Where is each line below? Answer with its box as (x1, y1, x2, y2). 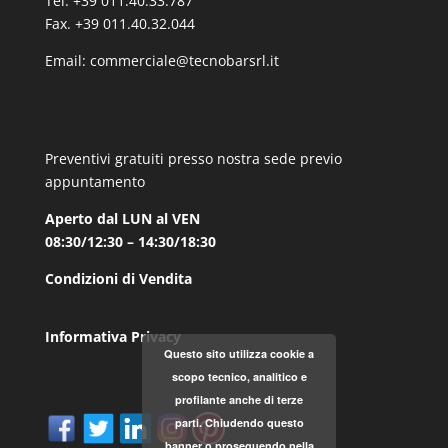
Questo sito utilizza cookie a (164, 346, 314, 361)
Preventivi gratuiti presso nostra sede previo (44, 149, 342, 169)
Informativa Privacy (44, 326, 181, 346)
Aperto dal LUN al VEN (44, 209, 200, 229)
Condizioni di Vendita (44, 269, 192, 289)
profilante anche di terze (175, 392, 303, 407)
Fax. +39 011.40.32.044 (44, 14, 195, 34)
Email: (44, 51, 90, 71)
